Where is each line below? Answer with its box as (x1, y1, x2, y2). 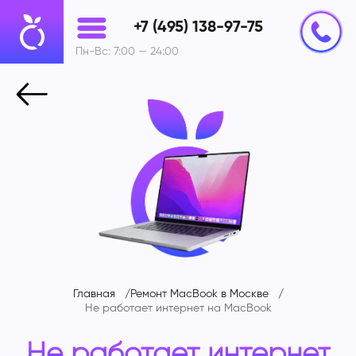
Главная (72, 288, 115, 300)
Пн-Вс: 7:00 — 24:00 (75, 46, 179, 57)
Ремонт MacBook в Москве (130, 288, 269, 300)
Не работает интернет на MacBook (84, 302, 272, 314)
